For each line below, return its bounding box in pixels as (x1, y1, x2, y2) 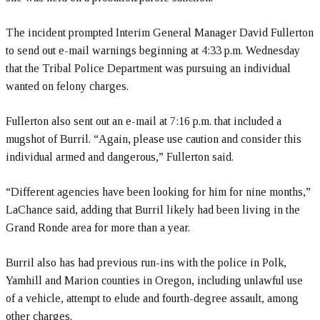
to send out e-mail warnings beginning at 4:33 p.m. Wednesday (6, 44, 300, 56)
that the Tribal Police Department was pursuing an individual (6, 62, 291, 74)
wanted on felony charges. (6, 80, 129, 92)
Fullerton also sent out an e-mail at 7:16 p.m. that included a (6, 115, 281, 127)
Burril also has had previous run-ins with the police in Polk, (6, 256, 286, 269)
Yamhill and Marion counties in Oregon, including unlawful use (6, 274, 303, 286)
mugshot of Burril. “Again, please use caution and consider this (6, 133, 301, 145)
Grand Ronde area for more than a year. (6, 221, 190, 234)
